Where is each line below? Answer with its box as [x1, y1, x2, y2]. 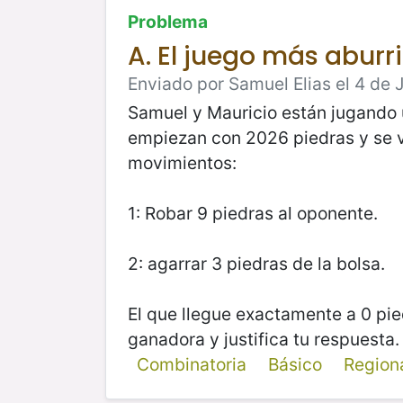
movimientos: [128, 151, 241, 174]
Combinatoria [136, 353, 246, 375]
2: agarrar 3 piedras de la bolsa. [128, 252, 385, 274]
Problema [128, 10, 208, 32]
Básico [267, 353, 322, 375]
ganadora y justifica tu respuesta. [128, 327, 399, 350]
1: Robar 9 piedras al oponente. [128, 201, 378, 224]
